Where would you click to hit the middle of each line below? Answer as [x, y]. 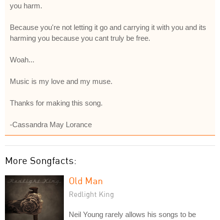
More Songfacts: [41, 160]
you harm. [26, 5]
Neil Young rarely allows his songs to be [132, 214]
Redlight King [91, 194]
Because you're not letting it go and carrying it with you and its [108, 27]
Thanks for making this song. [56, 103]
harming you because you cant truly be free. [80, 38]
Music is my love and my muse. [61, 81]
